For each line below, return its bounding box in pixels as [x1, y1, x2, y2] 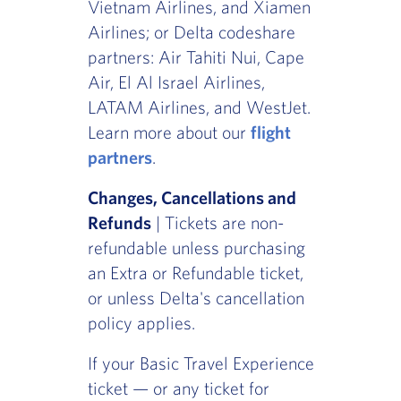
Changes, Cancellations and [87, 187, 296, 209]
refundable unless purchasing [87, 237, 305, 259]
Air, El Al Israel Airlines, [87, 72, 265, 93]
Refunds [87, 212, 151, 234]
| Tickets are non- [150, 212, 284, 234]
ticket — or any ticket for [87, 378, 269, 399]
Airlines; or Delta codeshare [87, 21, 295, 43]
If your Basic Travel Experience [87, 353, 314, 374]
